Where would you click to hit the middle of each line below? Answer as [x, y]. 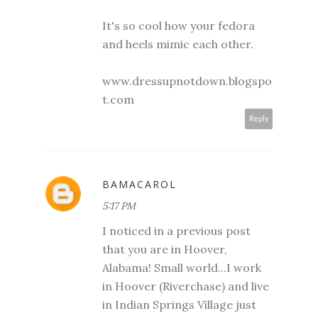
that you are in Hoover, [165, 249]
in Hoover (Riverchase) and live [186, 286]
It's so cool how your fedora [179, 25]
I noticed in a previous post [176, 230]
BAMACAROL [139, 184]
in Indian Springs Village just [179, 304]
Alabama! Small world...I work [182, 267]
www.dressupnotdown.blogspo [187, 81]
